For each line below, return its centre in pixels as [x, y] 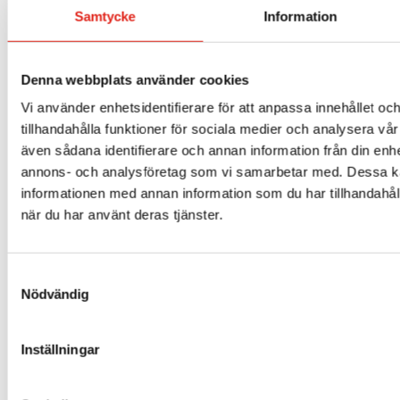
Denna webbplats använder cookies [135, 79]
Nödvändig [55, 294]
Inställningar [60, 349]
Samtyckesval [49, 276]
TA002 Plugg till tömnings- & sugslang [200, 235]
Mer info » [200, 299]
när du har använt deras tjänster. [122, 214]
